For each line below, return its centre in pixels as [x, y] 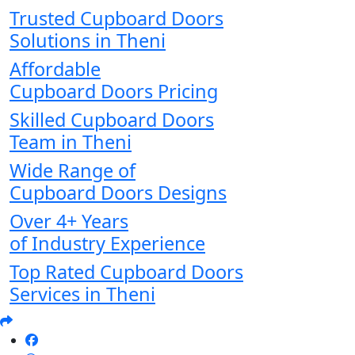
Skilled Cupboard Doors [112, 120]
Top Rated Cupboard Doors [126, 272]
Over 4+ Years [69, 221]
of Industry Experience [107, 244]
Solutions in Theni [88, 41]
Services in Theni [82, 294]
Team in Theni [71, 142]
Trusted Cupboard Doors [116, 19]
